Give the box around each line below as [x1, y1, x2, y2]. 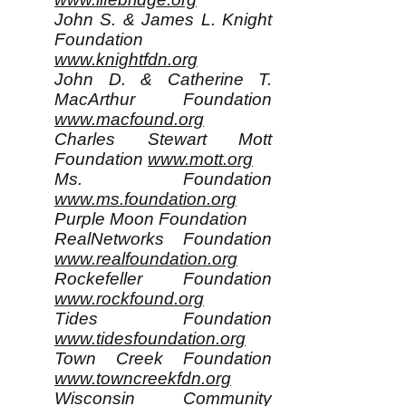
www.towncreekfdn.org [54, 369, 231, 388]
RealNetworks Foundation [54, 229, 272, 248]
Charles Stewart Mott [54, 130, 272, 149]
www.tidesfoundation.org [54, 329, 246, 348]
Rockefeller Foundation [54, 269, 272, 288]
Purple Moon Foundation [54, 209, 247, 228]
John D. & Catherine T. [54, 70, 272, 89]
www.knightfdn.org [54, 50, 198, 69]
